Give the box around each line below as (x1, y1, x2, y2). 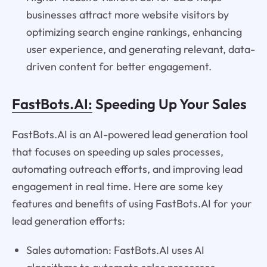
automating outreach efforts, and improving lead (11, 162, 243, 176)
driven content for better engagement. (26, 60, 212, 74)
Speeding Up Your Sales (92, 95, 247, 113)
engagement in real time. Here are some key (11, 179, 223, 194)
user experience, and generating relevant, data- (26, 42, 255, 57)
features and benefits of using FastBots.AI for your (11, 197, 252, 211)
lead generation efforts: (11, 214, 125, 228)
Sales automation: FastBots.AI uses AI (26, 243, 204, 257)
